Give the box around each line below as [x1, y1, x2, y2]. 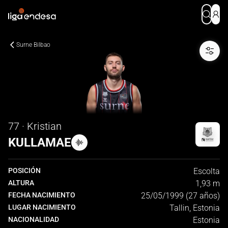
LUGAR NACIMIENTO [8, 203, 76, 211]
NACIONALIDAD [8, 215, 59, 223]
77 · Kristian [8, 120, 62, 132]
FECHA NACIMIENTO [8, 191, 75, 199]
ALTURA [8, 179, 34, 187]
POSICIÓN [8, 166, 41, 175]
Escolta [193, 166, 220, 176]
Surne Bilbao [16, 41, 50, 48]
